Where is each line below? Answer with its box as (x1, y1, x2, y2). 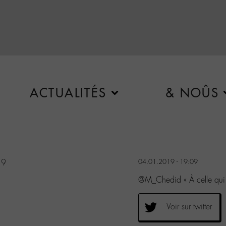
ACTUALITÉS (29, 85, 107, 100)
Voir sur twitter (166, 201, 212, 212)
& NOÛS (165, 85, 219, 100)
